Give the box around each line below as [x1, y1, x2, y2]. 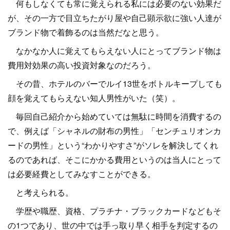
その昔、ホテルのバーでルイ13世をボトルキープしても [8, 78, 222, 89]
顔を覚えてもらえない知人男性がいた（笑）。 [8, 92, 180, 104]
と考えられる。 [8, 186, 73, 198]
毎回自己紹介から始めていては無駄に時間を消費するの [8, 110, 221, 122]
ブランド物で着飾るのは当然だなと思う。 [8, 26, 164, 38]
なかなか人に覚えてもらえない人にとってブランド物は [8, 45, 221, 56]
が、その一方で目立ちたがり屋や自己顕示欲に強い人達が [8, 12, 221, 24]
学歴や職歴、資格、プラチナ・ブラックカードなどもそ [8, 205, 221, 217]
